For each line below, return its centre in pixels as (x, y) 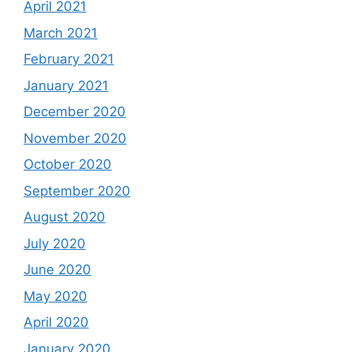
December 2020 (75, 112)
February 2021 (69, 59)
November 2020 (75, 138)
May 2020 (55, 296)
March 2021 (60, 33)
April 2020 (56, 322)
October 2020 (68, 164)
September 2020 (77, 191)
